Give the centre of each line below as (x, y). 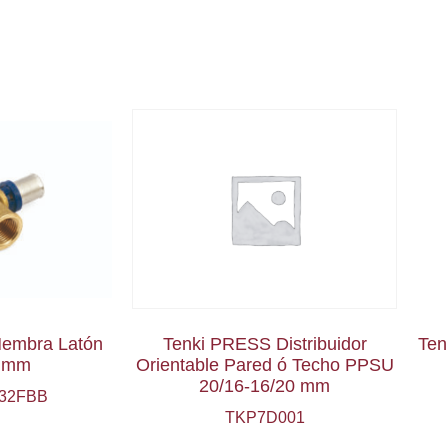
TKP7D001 (264, 418)
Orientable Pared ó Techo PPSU (264, 365)
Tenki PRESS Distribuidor (264, 344)
